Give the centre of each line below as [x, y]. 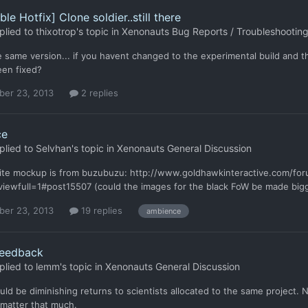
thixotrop [56, 31]
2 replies [98, 93]
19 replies [100, 210]
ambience [164, 211]
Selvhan [54, 148]
